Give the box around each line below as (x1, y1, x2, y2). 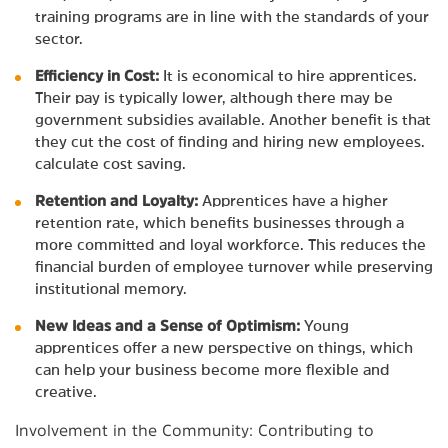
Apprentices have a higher (198, 192, 388, 208)
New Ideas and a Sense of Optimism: (35, 317, 300, 333)
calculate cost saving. (35, 155, 186, 171)
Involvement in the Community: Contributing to (15, 421, 374, 438)
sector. (35, 30, 83, 46)
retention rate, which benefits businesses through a (35, 214, 404, 230)
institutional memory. (35, 280, 187, 296)
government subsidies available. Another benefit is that (35, 111, 431, 127)
